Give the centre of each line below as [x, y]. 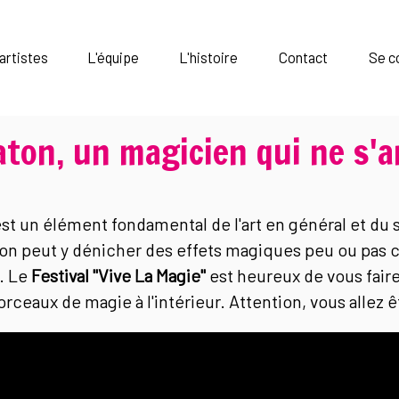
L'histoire [208, 57]
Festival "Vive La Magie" [118, 275]
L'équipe [114, 57]
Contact [304, 57]
